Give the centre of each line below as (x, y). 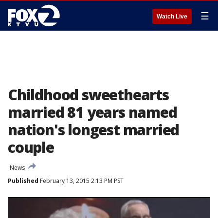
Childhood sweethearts (88, 95)
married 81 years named (92, 112)
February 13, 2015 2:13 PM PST (81, 181)
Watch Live (172, 17)
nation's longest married (94, 130)
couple (31, 147)
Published (23, 181)
